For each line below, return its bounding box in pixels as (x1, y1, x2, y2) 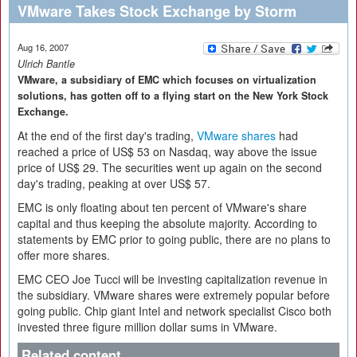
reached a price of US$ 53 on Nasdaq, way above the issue (18, 143, 317, 159)
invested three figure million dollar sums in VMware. (18, 319, 277, 335)
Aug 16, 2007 (18, 41, 69, 53)
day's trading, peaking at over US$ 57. (18, 175, 210, 191)
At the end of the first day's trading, (18, 127, 197, 143)
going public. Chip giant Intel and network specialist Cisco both (18, 303, 331, 319)
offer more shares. (18, 247, 110, 263)
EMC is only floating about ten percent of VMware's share (18, 199, 307, 215)
